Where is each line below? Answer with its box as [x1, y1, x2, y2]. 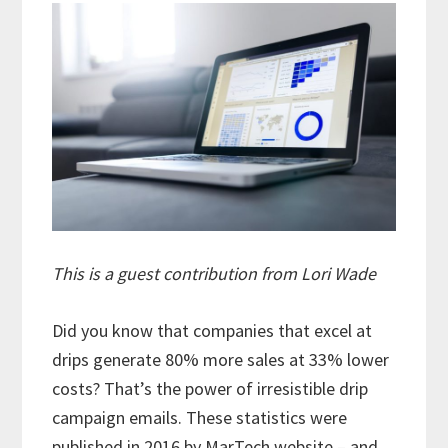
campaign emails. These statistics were [52, 405, 348, 429]
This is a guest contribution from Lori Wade [52, 261, 377, 285]
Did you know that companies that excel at [52, 318, 373, 342]
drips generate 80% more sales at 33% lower [52, 347, 390, 371]
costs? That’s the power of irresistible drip [52, 376, 369, 400]
